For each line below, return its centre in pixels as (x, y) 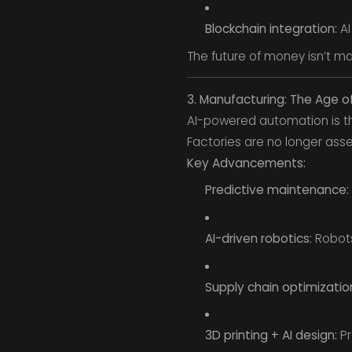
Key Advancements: (246, 163)
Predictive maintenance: (277, 190)
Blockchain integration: (271, 28)
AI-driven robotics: (258, 239)
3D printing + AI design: (271, 335)
